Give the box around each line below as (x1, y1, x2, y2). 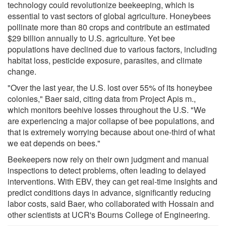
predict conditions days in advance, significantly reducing (8, 186, 211, 198)
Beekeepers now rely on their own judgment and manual (8, 153, 209, 165)
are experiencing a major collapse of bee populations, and (8, 115, 214, 127)
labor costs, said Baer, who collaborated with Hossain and (8, 197, 214, 209)
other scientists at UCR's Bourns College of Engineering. (8, 208, 210, 220)
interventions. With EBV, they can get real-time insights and (8, 175, 217, 187)
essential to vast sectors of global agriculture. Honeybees (8, 10, 211, 22)
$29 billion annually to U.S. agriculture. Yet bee (8, 32, 175, 44)
